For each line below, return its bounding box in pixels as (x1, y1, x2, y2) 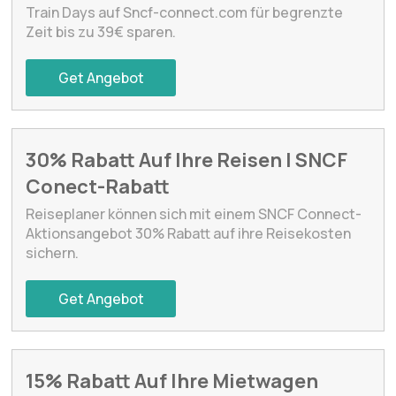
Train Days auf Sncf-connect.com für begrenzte (26, 2, 344, 22)
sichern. (26, 242, 80, 263)
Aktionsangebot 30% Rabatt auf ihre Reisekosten (26, 223, 352, 243)
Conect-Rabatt (26, 172, 171, 200)
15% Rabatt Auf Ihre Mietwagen (26, 367, 319, 394)
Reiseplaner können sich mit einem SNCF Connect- (26, 203, 362, 224)
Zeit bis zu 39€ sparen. (26, 21, 177, 42)
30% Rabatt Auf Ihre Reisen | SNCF (26, 146, 348, 173)
